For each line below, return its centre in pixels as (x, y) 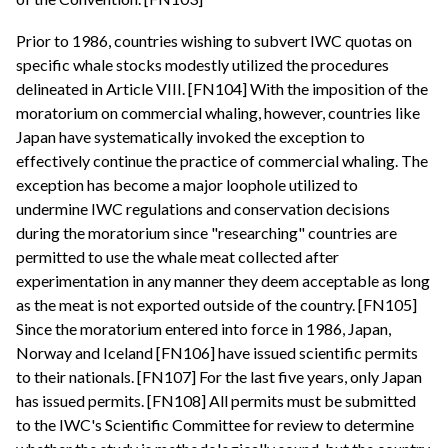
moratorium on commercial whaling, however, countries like (218, 113)
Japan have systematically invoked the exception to (190, 137)
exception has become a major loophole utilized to (187, 185)
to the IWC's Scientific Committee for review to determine (215, 425)
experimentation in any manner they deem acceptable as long (223, 281)
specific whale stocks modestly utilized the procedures (202, 65)
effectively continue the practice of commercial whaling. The (222, 161)
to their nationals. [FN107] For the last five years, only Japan (219, 377)
